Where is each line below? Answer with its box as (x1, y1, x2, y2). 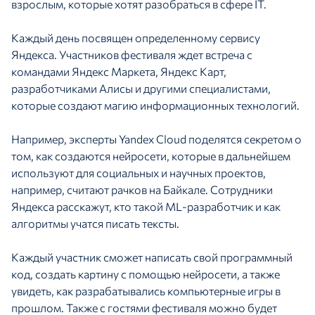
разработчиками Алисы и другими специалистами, (11, 82, 271, 96)
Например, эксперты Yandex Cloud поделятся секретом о (11, 132, 302, 146)
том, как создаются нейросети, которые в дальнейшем (11, 149, 290, 163)
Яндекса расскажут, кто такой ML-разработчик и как (11, 200, 281, 214)
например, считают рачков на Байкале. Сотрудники (11, 183, 273, 197)
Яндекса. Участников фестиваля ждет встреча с (11, 48, 252, 62)
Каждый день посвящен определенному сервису (11, 31, 260, 45)
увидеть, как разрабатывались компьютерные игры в (11, 284, 281, 298)
